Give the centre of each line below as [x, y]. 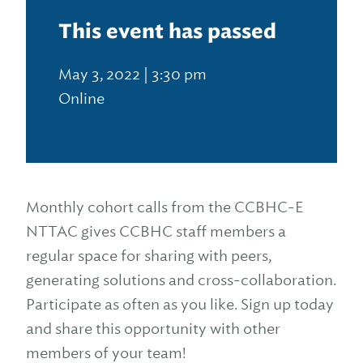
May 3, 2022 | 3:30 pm [132, 74]
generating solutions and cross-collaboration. [181, 280]
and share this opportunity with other [153, 329]
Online [81, 98]
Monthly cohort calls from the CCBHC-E [164, 207]
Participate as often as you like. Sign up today [180, 304]
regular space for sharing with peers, [149, 256]
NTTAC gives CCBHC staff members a [156, 231]
